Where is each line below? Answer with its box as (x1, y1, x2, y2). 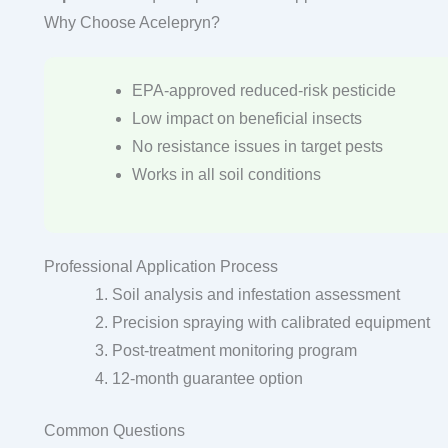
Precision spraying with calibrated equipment (111, 313, 430, 331)
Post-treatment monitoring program (111, 341, 357, 359)
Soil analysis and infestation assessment (111, 285, 400, 303)
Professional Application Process (43, 257, 278, 275)
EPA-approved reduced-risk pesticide (131, 81, 396, 99)
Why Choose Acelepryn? (43, 13, 220, 31)
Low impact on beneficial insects (131, 109, 362, 127)
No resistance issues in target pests (131, 137, 383, 155)
